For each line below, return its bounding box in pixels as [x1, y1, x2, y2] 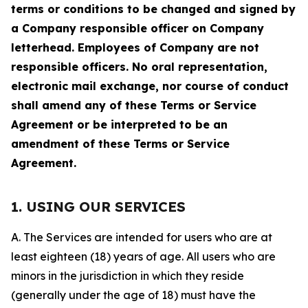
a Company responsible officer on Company [11, 21, 264, 35]
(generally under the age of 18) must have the [11, 288, 256, 302]
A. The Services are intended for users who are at [11, 230, 272, 244]
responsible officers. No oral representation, [11, 60, 267, 74]
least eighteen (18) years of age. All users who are [11, 250, 276, 263]
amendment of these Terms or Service [11, 137, 230, 151]
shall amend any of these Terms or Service [11, 98, 256, 112]
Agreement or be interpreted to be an [11, 118, 228, 131]
